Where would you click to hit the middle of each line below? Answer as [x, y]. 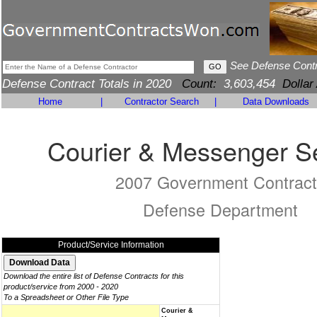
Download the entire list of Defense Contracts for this [94, 276]
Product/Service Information [111, 245]
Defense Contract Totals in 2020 [92, 84]
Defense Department [220, 209]
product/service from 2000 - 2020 [61, 287]
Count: [199, 84]
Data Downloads [276, 102]
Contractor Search [162, 102]
